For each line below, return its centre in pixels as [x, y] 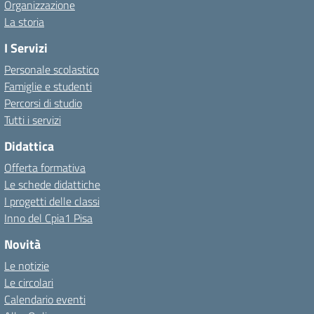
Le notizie [27, 266]
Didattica [29, 146]
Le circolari [29, 282]
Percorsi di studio [43, 103]
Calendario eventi [45, 299]
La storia [24, 22]
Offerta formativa [45, 168]
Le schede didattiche [52, 184]
